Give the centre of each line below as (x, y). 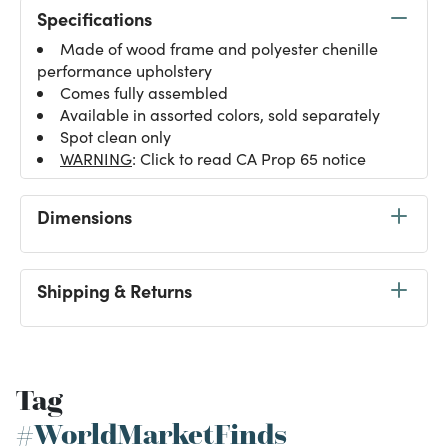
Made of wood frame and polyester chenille (219, 48)
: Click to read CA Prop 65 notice (249, 158)
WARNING (96, 158)
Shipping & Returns (114, 290)
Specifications (94, 18)
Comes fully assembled (144, 92)
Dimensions (84, 216)
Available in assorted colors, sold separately (220, 114)
